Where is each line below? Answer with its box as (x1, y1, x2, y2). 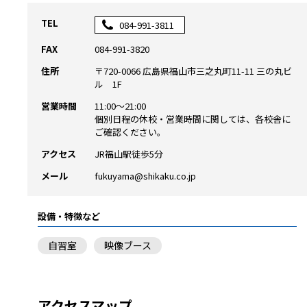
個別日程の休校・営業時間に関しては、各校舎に (95, 112, 291, 125)
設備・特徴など (38, 209, 100, 223)
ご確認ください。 (95, 125, 166, 138)
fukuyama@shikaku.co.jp (95, 169, 196, 182)
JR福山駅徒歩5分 (95, 147, 163, 160)
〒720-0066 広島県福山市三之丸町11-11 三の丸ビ (95, 64, 292, 77)
